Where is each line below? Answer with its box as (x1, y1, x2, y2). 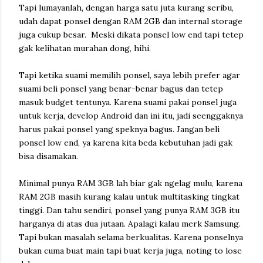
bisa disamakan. (19, 151, 78, 162)
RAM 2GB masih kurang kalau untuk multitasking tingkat (19, 191, 240, 203)
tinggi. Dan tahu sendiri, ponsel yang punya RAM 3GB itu (19, 205, 240, 216)
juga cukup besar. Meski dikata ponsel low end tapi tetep (19, 29, 244, 41)
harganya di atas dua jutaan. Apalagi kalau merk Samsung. (19, 218, 241, 230)
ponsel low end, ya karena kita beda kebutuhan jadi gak (19, 137, 232, 149)
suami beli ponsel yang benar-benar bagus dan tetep (19, 83, 223, 95)
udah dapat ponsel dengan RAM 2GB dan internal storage (19, 16, 242, 27)
